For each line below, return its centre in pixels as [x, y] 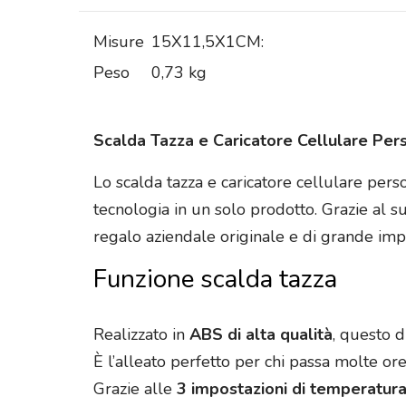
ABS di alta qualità [261, 335]
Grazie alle [135, 389]
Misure [119, 42]
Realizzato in [141, 335]
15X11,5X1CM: [208, 42]
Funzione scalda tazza [215, 280]
